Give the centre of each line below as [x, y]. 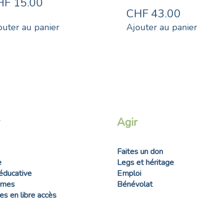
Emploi [129, 173]
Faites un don [140, 151]
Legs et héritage [145, 162]
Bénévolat [135, 184]
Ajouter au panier [162, 28]
